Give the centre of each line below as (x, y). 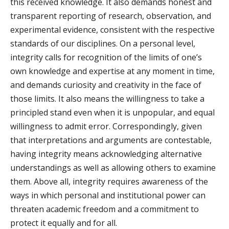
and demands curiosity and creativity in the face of (106, 85)
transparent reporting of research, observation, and (111, 16)
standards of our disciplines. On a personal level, (103, 43)
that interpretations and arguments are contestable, (111, 140)
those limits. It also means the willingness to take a (107, 99)
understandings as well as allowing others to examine (113, 168)
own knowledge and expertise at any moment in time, (112, 71)
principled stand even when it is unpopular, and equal (112, 112)
